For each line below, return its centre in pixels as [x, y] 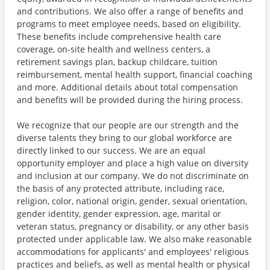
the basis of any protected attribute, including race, [121, 188]
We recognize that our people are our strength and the [128, 125]
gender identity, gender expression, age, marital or [119, 214]
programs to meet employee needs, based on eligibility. [129, 24]
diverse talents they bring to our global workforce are [124, 138]
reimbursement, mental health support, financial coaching [135, 74]
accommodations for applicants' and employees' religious [133, 252]
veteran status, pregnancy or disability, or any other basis [133, 226]
